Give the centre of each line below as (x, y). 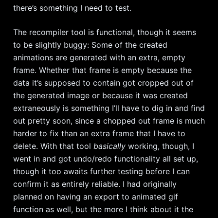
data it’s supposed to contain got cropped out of (103, 82)
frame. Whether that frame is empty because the (102, 70)
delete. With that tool (53, 146)
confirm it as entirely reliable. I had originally (95, 184)
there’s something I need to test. (72, 8)
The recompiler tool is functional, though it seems (104, 32)
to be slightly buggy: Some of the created (90, 45)
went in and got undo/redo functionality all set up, (105, 158)
